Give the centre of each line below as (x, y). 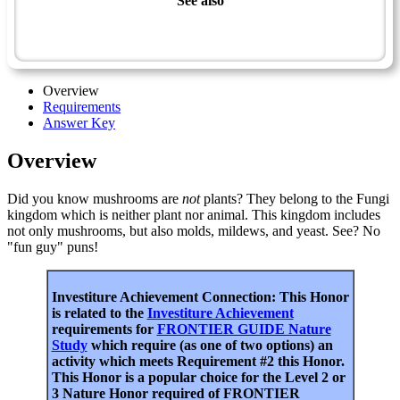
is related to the (99, 312)
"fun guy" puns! (53, 246)
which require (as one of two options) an (210, 345)
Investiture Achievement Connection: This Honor (200, 296)
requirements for (104, 329)
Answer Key (79, 122)
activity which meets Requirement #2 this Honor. (198, 361)
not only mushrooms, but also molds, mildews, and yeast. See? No (194, 230)
